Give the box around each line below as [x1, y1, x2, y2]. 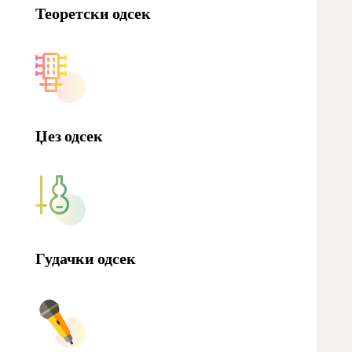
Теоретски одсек [35, 3, 151, 23]
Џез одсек [35, 126, 103, 145]
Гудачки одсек [35, 248, 136, 268]
